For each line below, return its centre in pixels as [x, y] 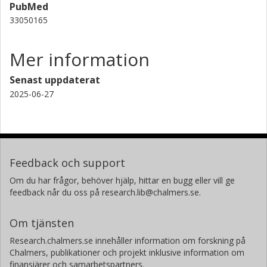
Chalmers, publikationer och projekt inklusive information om [127, 252]
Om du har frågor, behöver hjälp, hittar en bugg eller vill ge [122, 180]
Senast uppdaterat [55, 80]
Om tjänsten [42, 223]
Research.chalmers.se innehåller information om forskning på [128, 240]
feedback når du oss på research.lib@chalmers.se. [105, 192]
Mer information [80, 59]
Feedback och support [67, 162]
